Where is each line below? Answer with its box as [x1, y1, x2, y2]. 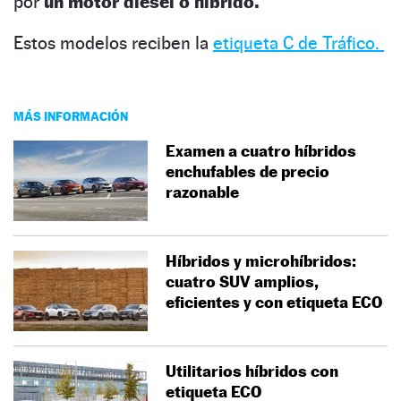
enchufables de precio [166, 161, 329, 181]
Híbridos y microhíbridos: [166, 251, 356, 270]
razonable [166, 182, 239, 201]
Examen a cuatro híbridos [166, 141, 356, 160]
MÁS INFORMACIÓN [13, 107, 128, 124]
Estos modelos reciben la [13, 31, 213, 54]
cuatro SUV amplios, [166, 271, 319, 291]
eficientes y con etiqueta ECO [166, 292, 382, 311]
